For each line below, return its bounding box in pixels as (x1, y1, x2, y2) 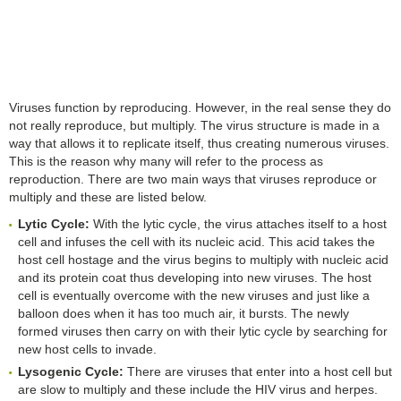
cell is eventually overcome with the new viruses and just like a (18, 287, 370, 303)
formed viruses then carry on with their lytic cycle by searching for (18, 323, 388, 338)
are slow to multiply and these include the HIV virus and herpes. (18, 381, 378, 397)
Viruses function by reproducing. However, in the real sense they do (9, 99, 391, 115)
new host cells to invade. (18, 341, 157, 356)
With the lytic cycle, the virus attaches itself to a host (90, 216, 387, 231)
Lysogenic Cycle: (18, 363, 124, 379)
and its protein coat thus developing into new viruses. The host (18, 269, 371, 285)
